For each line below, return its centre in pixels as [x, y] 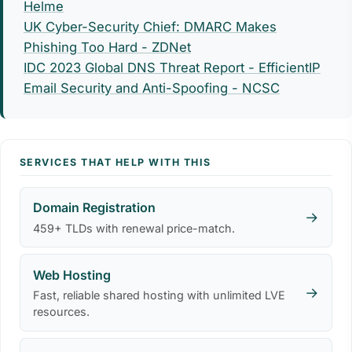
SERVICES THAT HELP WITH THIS [115, 163]
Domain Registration [94, 208]
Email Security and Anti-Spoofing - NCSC [151, 88]
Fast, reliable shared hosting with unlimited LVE [159, 295]
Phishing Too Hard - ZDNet [107, 48]
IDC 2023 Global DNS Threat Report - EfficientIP [172, 68]
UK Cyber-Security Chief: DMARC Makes [150, 27]
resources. [61, 312]
